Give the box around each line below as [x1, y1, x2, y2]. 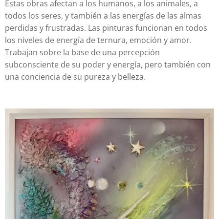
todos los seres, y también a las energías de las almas [5, 10, 201, 21]
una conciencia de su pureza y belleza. [5, 71, 146, 82]
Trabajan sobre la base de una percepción [5, 47, 160, 58]
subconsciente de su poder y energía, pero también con [5, 59, 211, 70]
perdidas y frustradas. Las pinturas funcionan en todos [5, 22, 207, 33]
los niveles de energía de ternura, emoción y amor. [5, 35, 192, 45]
